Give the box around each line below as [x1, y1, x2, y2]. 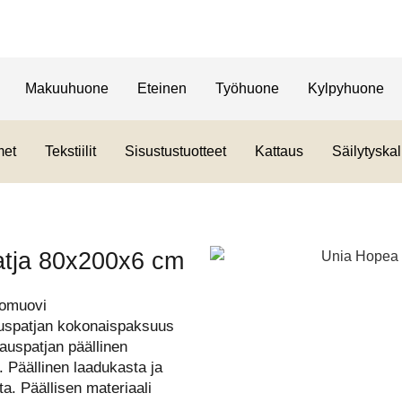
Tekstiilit [44, 144, 96, 159]
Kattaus [254, 144, 303, 159]
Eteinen [136, 81, 187, 96]
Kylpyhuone [307, 81, 384, 96]
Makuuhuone [24, 81, 109, 96]
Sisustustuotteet [124, 144, 226, 159]
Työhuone [214, 81, 279, 96]
